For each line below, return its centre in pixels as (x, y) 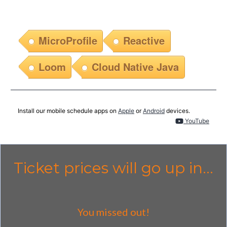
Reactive (144, 41)
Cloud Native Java (136, 66)
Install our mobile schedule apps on (68, 110)
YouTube (196, 121)
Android (154, 110)
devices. (177, 110)
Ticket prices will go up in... (113, 168)
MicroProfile (68, 41)
